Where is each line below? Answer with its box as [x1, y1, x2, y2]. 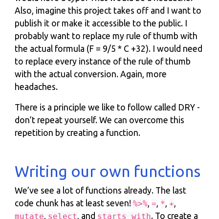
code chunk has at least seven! [15, 198, 133, 208]
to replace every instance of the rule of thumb [15, 56, 191, 66]
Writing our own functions [15, 162, 200, 180]
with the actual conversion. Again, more [15, 69, 167, 79]
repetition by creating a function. [15, 128, 140, 137]
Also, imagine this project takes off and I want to [15, 5, 201, 15]
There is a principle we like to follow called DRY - [15, 102, 200, 112]
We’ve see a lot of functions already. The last [15, 185, 186, 195]
